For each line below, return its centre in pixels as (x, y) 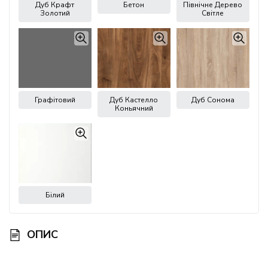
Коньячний (134, 109)
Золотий (55, 13)
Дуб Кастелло (134, 100)
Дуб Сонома (213, 100)
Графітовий (55, 100)
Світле (213, 13)
